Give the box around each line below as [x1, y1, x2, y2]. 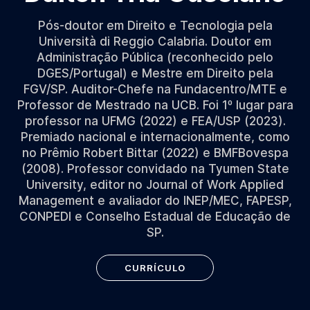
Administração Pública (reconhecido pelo [37, 51, 273, 64]
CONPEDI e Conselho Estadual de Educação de [19, 210, 291, 224]
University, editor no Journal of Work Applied [26, 178, 284, 192]
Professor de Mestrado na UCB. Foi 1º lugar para [17, 98, 293, 112]
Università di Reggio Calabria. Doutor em [39, 35, 271, 48]
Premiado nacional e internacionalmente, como [20, 130, 290, 144]
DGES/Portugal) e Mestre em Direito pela [37, 66, 273, 80]
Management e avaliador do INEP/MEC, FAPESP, [18, 194, 292, 208]
